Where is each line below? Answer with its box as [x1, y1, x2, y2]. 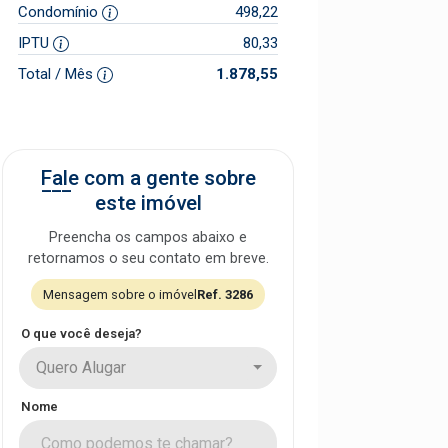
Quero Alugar [36, 357, 126, 377]
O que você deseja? [21, 325, 142, 341]
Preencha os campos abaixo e [49, 228, 247, 246]
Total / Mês [18, 64, 97, 83]
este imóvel [94, 190, 202, 215]
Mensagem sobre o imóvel [43, 286, 197, 302]
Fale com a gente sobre [40, 165, 256, 190]
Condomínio [18, 2, 102, 21]
